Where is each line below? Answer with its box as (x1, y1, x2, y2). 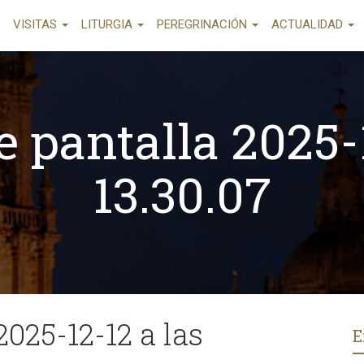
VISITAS (13, 17, 60, 32)
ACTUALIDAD (271, 17, 346, 32)
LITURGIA (81, 17, 136, 32)
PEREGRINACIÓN (157, 17, 250, 32)
